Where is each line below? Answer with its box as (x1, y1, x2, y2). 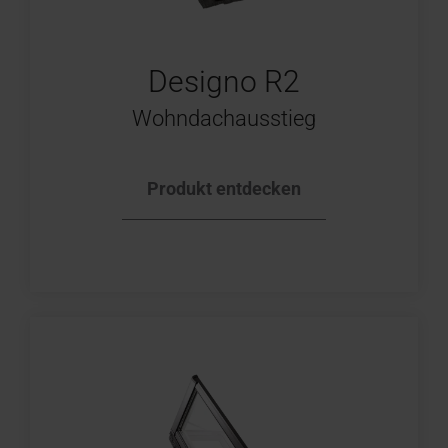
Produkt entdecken (147, 177, 301, 199)
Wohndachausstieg (132, 106, 316, 131)
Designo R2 (148, 64, 300, 99)
